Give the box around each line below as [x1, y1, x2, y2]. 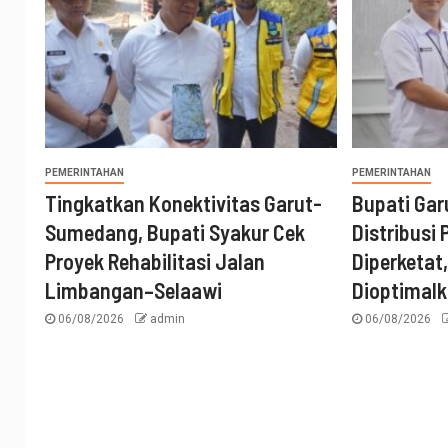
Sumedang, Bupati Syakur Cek [45, 219, 305, 245]
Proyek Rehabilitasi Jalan [45, 248, 265, 274]
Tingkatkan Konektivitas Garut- [45, 190, 322, 216]
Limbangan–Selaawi [45, 277, 222, 303]
